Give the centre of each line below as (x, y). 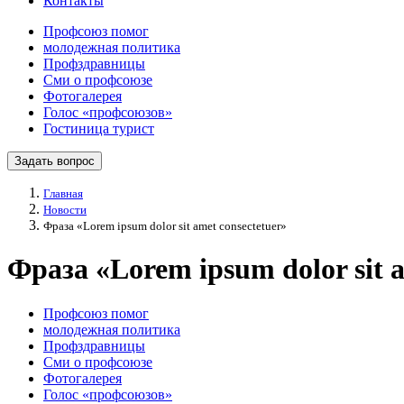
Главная (63, 193)
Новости (65, 210)
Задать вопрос (55, 161)
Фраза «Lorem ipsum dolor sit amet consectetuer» (165, 226)
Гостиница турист (99, 129)
